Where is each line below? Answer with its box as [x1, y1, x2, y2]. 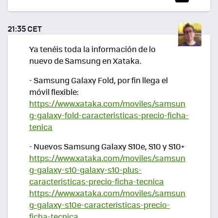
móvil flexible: [29, 86, 79, 97]
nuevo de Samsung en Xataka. [29, 54, 141, 66]
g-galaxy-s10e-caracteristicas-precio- [29, 199, 170, 211]
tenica [29, 121, 53, 132]
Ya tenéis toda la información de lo [29, 43, 156, 54]
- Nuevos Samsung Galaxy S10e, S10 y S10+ [29, 141, 184, 152]
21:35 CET [8, 23, 42, 35]
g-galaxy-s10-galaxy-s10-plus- [29, 164, 142, 176]
